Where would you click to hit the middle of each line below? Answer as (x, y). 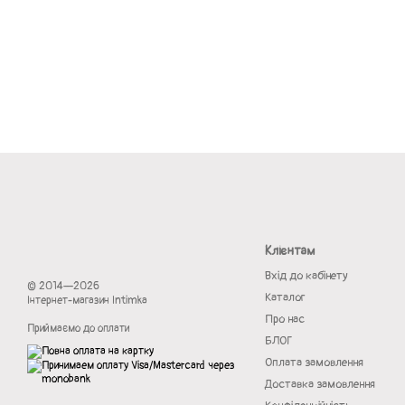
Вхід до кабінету (306, 276)
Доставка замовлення (320, 384)
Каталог (284, 297)
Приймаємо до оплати (78, 329)
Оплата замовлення (314, 363)
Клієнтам (289, 251)
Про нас (284, 319)
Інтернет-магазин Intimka (87, 301)
